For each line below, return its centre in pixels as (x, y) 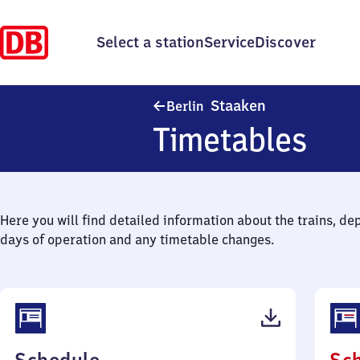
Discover (285, 42)
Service (229, 42)
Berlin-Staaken (312, 104)
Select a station (150, 42)
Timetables (230, 139)
